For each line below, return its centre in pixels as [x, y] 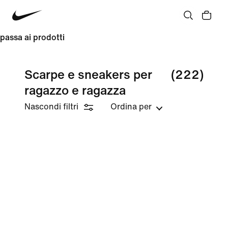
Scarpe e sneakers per [88, 75]
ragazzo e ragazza [75, 91]
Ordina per [131, 107]
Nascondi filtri [51, 107]
